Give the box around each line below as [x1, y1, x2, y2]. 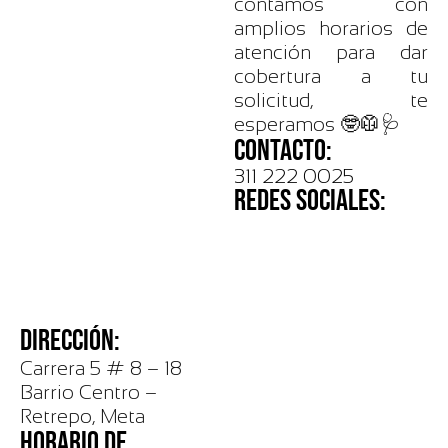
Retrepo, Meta [20, 405, 145, 427]
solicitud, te [234, 89, 428, 111]
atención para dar [234, 41, 428, 63]
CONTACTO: [234, 133, 332, 169]
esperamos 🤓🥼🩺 [234, 113, 400, 135]
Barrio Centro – [20, 381, 157, 403]
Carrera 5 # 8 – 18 [20, 357, 182, 379]
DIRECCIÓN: [20, 323, 120, 359]
